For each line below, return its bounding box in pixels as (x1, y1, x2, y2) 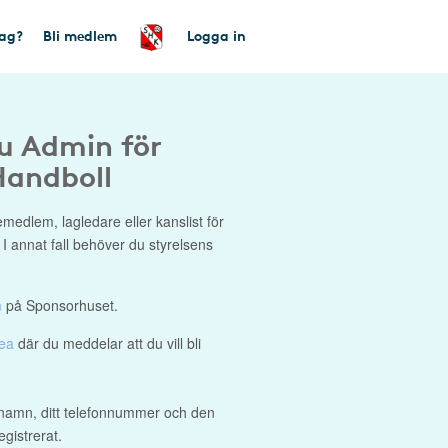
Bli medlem (43, 25, 117, 45)
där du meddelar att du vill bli (14, 333, 201, 353)
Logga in (187, 25, 246, 45)
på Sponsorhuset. (2, 295, 118, 315)
